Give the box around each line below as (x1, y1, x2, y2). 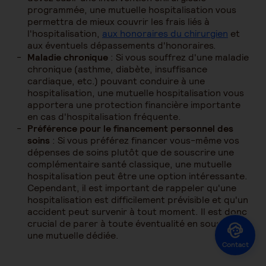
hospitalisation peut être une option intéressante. (27, 170, 248, 182)
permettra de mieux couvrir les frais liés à (27, 15, 210, 28)
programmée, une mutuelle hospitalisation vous (27, 4, 236, 16)
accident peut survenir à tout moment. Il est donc (27, 205, 247, 218)
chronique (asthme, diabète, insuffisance (27, 63, 207, 75)
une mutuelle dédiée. (27, 229, 119, 242)
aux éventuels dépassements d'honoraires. (27, 39, 216, 52)
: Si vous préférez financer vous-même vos (50, 134, 239, 147)
